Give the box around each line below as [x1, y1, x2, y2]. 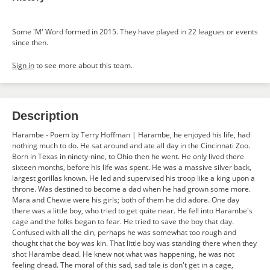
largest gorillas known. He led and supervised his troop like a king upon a [12, 173, 255, 183]
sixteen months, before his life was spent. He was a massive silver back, [12, 162, 251, 172]
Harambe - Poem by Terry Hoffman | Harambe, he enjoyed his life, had [12, 130, 250, 140]
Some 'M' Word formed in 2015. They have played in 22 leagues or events [12, 27, 258, 37]
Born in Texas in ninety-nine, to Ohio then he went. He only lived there [12, 151, 244, 162]
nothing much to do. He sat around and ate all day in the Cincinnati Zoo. [12, 140, 250, 151]
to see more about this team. [34, 60, 133, 71]
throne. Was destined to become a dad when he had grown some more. [12, 184, 251, 194]
